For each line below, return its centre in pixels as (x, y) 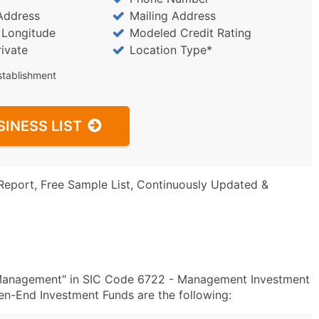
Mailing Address (172, 16)
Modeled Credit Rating (190, 33)
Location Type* (171, 50)
